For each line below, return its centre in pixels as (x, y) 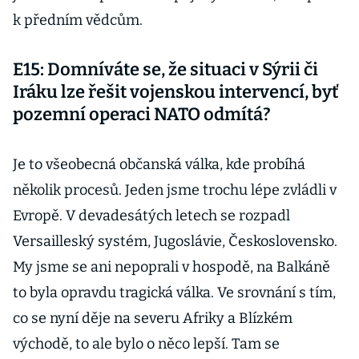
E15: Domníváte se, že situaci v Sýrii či (165, 69)
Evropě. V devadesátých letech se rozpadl (151, 216)
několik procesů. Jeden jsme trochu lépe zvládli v (175, 190)
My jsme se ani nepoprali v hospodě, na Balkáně (171, 267)
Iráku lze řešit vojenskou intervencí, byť (175, 92)
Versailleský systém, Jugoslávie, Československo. (175, 241)
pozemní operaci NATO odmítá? (142, 114)
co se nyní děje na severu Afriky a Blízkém (153, 318)
